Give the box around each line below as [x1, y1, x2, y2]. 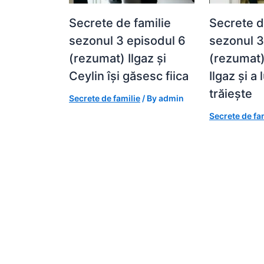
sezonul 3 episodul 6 [69, 34, 186, 48]
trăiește [209, 87, 252, 101]
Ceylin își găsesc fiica [69, 69, 189, 84]
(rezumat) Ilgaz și [69, 51, 166, 66]
